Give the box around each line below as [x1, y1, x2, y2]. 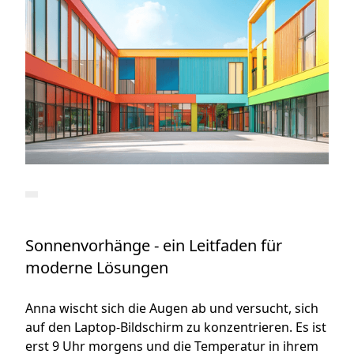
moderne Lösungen [25, 257, 169, 279]
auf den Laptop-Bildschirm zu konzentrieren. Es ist [25, 318, 327, 337]
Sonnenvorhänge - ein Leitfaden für [25, 235, 283, 257]
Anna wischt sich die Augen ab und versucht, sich [25, 299, 319, 318]
